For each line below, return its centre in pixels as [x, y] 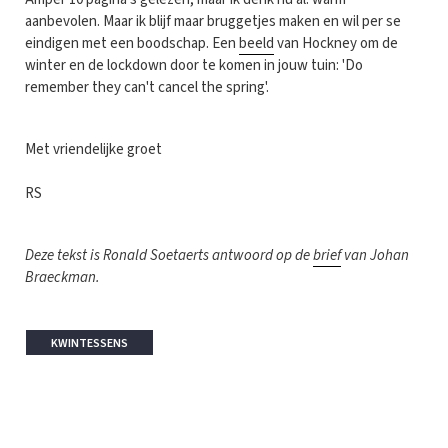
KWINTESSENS [89, 343]
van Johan [375, 255]
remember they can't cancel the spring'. [147, 87]
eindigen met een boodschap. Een [132, 43]
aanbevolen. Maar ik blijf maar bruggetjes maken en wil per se [213, 21]
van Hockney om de [336, 43]
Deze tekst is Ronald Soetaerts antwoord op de [169, 255]
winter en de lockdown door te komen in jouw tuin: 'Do [194, 65]
